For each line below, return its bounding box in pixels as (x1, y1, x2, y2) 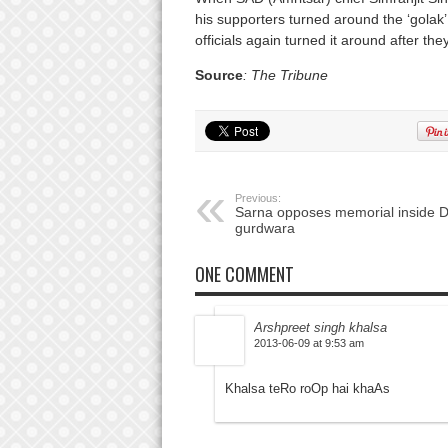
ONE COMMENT (194, 261, 294, 288)
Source (194, 67, 243, 84)
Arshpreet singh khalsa (253, 320, 387, 336)
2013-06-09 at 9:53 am (253, 337, 364, 350)
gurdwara (234, 220, 295, 237)
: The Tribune (242, 67, 328, 84)
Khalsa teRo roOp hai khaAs (224, 381, 390, 397)
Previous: (234, 192, 281, 205)
